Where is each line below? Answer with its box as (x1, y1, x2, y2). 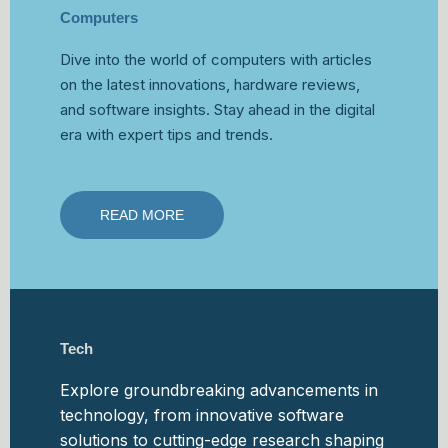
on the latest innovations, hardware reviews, (60, 75, 360, 95)
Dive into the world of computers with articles (60, 50, 372, 70)
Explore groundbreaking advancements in (60, 380, 378, 401)
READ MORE (100, 207, 184, 224)
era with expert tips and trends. (60, 125, 273, 145)
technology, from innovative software (60, 405, 344, 426)
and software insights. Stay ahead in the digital (60, 100, 375, 120)
